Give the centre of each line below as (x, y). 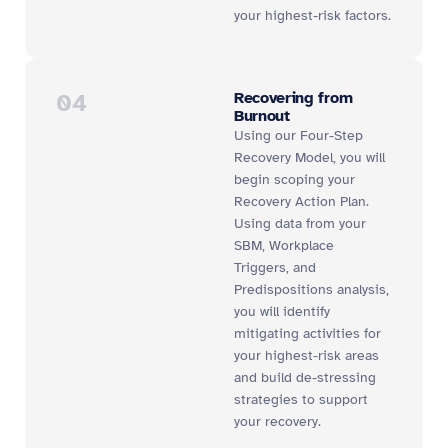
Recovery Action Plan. (301, 201)
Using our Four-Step (298, 135)
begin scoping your (294, 179)
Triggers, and (275, 267)
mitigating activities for (307, 333)
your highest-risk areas (306, 355)
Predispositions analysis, (311, 289)
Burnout (262, 116)
